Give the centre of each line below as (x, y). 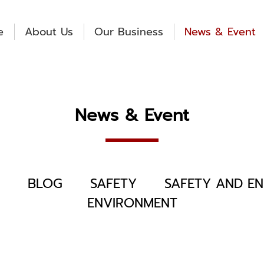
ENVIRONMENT (132, 203)
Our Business (129, 32)
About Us (49, 32)
